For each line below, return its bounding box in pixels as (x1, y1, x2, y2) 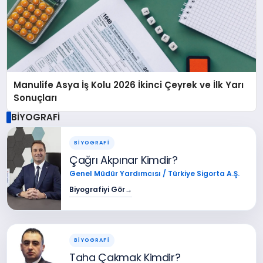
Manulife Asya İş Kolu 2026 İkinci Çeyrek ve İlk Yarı (14, 78, 244, 91)
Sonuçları (14, 91, 58, 104)
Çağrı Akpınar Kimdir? (69, 152, 178, 167)
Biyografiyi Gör (69, 184, 126, 194)
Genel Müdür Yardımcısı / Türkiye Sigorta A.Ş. (69, 168, 240, 178)
